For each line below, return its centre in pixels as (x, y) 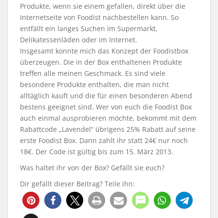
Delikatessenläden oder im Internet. (79, 39)
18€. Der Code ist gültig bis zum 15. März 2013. (97, 151)
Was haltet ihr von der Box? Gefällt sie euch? (92, 167)
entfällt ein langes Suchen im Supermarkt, (89, 28)
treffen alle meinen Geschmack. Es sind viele (93, 73)
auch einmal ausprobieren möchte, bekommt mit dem (108, 118)
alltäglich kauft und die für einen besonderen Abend (106, 95)
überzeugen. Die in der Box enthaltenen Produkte (101, 62)
